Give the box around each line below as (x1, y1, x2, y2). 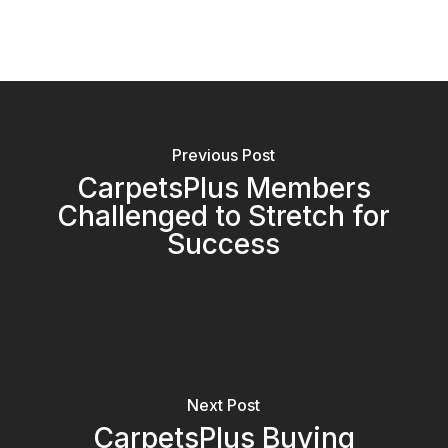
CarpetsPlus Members (76, 171, 371, 206)
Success (167, 227, 281, 262)
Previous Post (172, 145, 276, 166)
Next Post (187, 395, 261, 416)
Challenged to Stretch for (57, 199, 391, 234)
